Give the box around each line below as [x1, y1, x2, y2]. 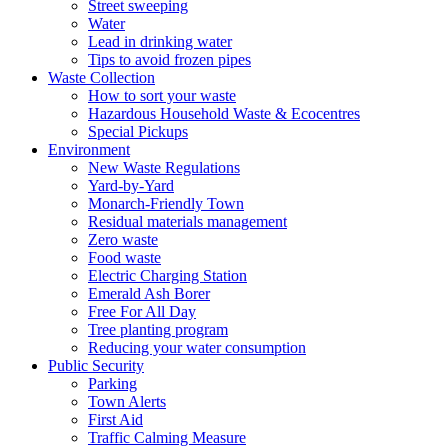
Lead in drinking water [88, 33, 232, 51]
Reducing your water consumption [88, 339, 306, 357]
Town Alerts [88, 393, 166, 411]
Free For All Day [88, 303, 196, 321]
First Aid [88, 411, 143, 429]
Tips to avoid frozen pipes [88, 51, 251, 69]
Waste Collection [48, 69, 155, 87]
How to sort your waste [88, 87, 236, 105]
